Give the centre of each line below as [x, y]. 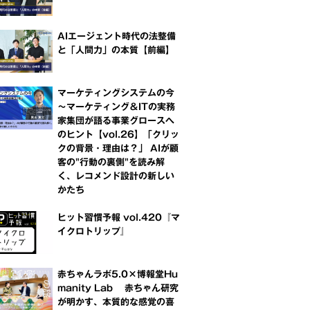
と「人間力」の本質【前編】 [116, 50]
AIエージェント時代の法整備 [117, 36]
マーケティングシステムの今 [116, 93]
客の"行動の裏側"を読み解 [111, 162]
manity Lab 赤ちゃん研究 [118, 288]
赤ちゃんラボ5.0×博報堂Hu [118, 274]
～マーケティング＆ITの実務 [116, 107]
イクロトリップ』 [93, 231]
